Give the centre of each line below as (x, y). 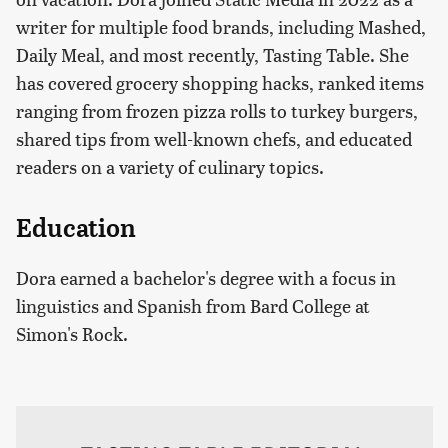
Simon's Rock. (72, 333)
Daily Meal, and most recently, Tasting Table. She (212, 54)
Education (76, 228)
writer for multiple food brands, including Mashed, (221, 26)
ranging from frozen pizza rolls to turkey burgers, (217, 110)
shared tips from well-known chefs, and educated (214, 138)
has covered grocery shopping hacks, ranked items (220, 82)
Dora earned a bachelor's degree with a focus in (206, 277)
